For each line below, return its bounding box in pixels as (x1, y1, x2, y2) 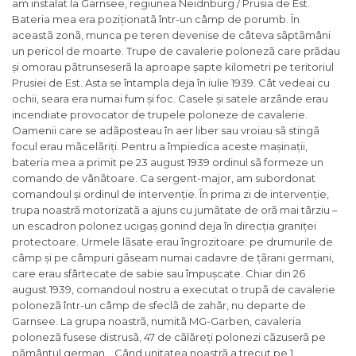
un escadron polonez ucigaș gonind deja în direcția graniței (12, 219, 316, 233)
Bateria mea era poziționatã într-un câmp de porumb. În (12, 13, 300, 26)
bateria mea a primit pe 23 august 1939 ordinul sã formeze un (12, 156, 323, 169)
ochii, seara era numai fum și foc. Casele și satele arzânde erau (12, 92, 328, 106)
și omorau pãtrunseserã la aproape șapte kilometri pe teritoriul (12, 60, 334, 74)
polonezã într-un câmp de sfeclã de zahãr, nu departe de (12, 299, 306, 312)
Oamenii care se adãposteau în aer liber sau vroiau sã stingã (12, 124, 319, 137)
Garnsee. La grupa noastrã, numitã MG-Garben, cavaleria (12, 315, 301, 328)
